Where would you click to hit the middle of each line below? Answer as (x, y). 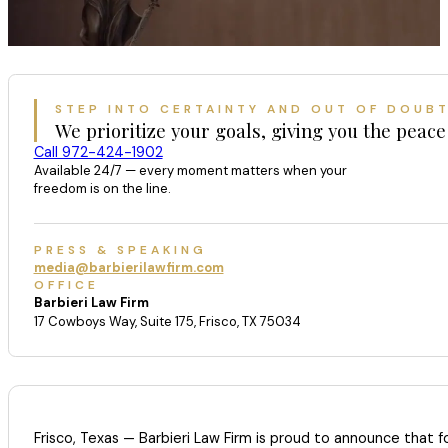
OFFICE (66, 285)
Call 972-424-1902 (98, 152)
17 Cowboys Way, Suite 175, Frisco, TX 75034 (167, 322)
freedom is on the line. (102, 189)
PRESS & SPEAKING (120, 250)
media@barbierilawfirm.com (128, 268)
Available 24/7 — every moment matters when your (190, 171)
